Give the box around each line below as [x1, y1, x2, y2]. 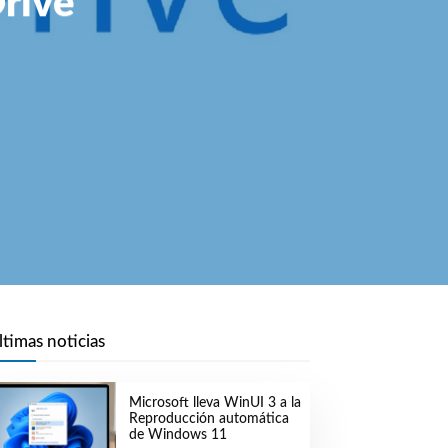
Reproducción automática [128, 412, 289, 427]
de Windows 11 [128, 428, 227, 443]
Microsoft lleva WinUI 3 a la [128, 396, 301, 411]
